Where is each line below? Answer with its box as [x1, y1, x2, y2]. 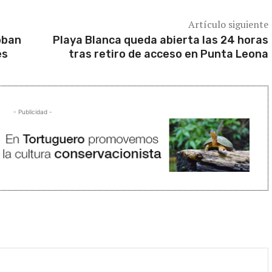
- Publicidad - [13, 107, 52, 115]
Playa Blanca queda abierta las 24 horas [52, 33, 268, 47]
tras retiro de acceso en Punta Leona [68, 47, 268, 61]
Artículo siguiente [188, 17, 268, 31]
